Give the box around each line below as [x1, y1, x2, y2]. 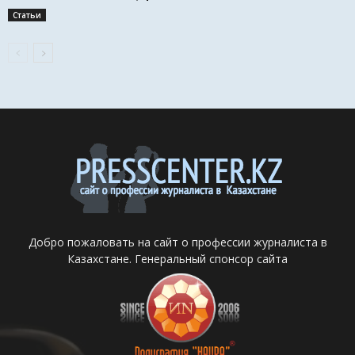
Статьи [13, 10, 41, 21]
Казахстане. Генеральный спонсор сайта [67, 251, 288, 267]
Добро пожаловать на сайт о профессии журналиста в [28, 235, 327, 250]
